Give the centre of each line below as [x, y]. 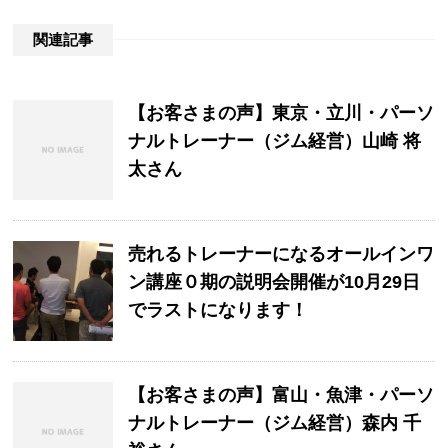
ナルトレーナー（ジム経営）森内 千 [275, 423]
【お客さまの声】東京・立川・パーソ [281, 113]
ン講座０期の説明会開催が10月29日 [274, 282]
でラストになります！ [218, 310]
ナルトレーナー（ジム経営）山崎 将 [275, 141]
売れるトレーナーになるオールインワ [281, 254]
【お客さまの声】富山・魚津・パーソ [281, 395]
